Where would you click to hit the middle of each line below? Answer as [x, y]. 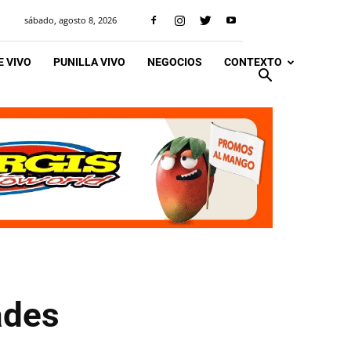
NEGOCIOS [175, 62]
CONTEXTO [253, 62]
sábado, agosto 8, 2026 [71, 20]
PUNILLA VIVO [89, 62]
